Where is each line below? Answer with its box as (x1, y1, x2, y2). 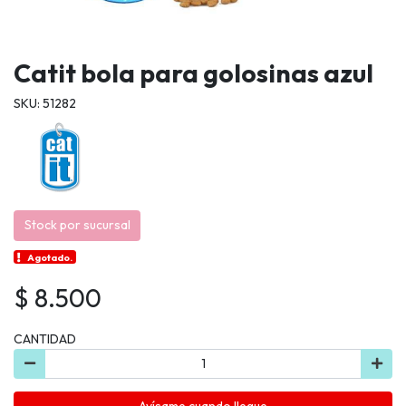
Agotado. (27, 250, 73, 264)
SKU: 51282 (14, 95, 76, 112)
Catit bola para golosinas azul (14, 57, 373, 90)
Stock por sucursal (24, 217, 130, 234)
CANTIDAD (14, 330, 76, 347)
